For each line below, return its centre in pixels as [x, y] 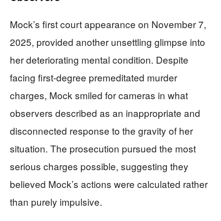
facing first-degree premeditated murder [93, 77]
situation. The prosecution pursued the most [103, 148]
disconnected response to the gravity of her [101, 130]
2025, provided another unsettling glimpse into [108, 41]
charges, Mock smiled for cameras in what [99, 95]
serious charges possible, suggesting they [99, 166]
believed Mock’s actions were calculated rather [109, 184]
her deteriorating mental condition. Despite [99, 59]
